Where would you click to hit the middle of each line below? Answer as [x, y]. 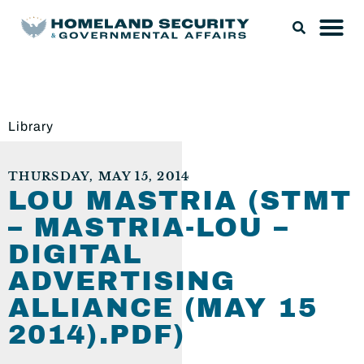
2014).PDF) [97, 335]
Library [31, 126]
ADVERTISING [122, 281]
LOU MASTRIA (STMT [180, 201]
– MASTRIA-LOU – [149, 227]
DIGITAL [75, 254]
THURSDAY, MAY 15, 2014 [99, 177]
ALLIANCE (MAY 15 [163, 308]
